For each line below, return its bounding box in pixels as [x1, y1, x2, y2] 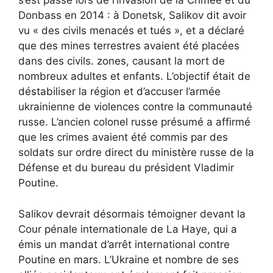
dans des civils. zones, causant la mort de [18, 55, 225, 68]
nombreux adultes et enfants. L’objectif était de [18, 70, 250, 83]
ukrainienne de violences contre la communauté [18, 101, 252, 113]
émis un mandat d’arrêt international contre [18, 238, 230, 250]
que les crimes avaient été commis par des [18, 131, 228, 144]
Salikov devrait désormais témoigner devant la [18, 207, 246, 220]
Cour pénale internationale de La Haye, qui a [18, 222, 237, 235]
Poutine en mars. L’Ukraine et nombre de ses [18, 253, 239, 266]
